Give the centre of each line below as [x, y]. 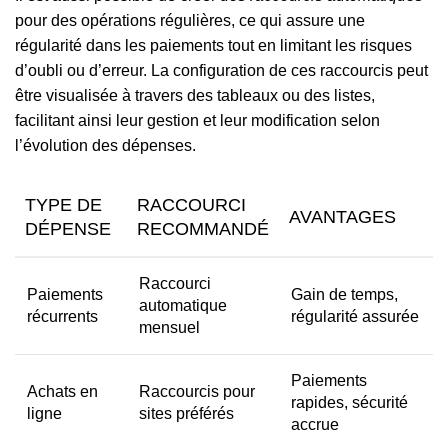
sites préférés [186, 413]
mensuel [169, 327]
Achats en [62, 391]
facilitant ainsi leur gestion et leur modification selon [197, 120]
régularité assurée [355, 316]
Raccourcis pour [197, 391]
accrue [315, 424]
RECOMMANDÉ [203, 229]
